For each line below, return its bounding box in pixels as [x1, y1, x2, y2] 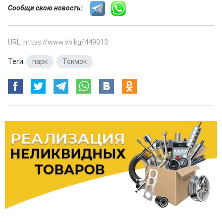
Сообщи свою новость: [8, 3, 90, 12]
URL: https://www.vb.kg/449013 [8, 38, 108, 46]
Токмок [62, 57, 87, 65]
